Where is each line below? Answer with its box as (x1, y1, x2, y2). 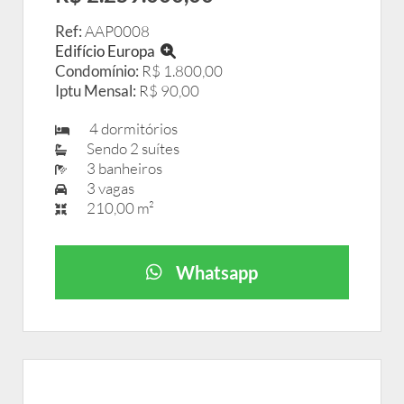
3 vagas (76, 179, 134, 197)
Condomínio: (55, 61, 139, 80)
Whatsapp (176, 262, 258, 283)
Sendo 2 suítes (76, 139, 179, 158)
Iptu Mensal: (55, 81, 136, 100)
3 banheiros (76, 159, 162, 178)
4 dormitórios (78, 119, 178, 138)
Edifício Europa (55, 41, 161, 60)
